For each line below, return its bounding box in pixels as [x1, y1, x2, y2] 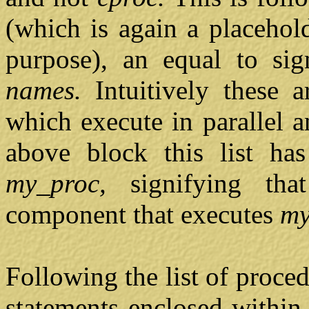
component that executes [6, 199, 280, 230]
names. [6, 75, 96, 106]
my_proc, [6, 168, 131, 199]
